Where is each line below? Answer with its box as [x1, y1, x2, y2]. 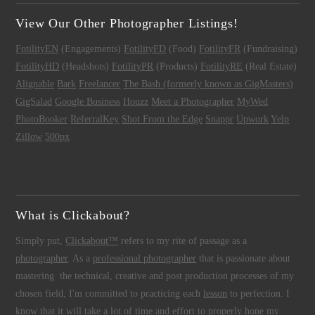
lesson [203, 288, 228, 300]
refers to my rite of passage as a [118, 236, 247, 247]
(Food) [166, 44, 200, 55]
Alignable [15, 79, 55, 90]
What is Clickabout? [15, 208, 130, 223]
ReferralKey [70, 114, 120, 125]
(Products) [153, 61, 201, 72]
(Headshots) [59, 61, 112, 72]
